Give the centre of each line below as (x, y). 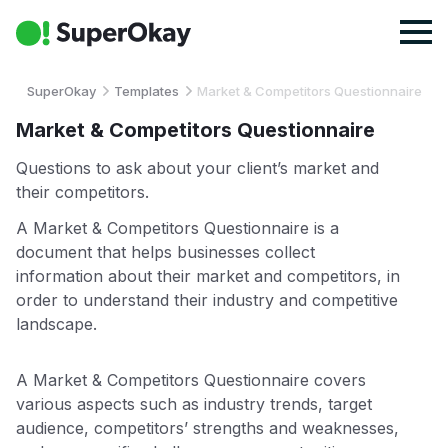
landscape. (56, 323)
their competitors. (82, 191)
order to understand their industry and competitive (207, 299)
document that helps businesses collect (165, 251)
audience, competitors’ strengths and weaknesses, (207, 427)
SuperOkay (61, 90)
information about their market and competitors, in (208, 275)
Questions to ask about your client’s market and (197, 167)
